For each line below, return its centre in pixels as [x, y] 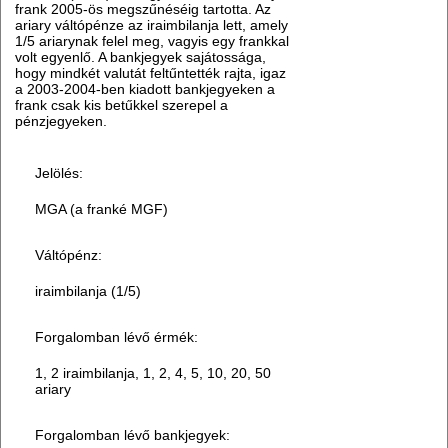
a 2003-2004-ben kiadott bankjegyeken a [145, 89]
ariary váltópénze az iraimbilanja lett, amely [152, 25]
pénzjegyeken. [61, 121]
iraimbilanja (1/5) [88, 291]
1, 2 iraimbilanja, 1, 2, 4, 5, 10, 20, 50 [153, 373]
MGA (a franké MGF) [102, 209]
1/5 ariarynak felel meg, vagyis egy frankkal [152, 41]
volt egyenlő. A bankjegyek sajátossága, [141, 57]
